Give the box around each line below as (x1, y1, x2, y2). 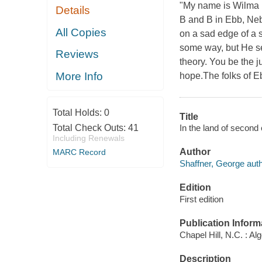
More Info (56, 70, 104, 82)
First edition (179, 194, 223, 204)
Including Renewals (52, 133, 125, 143)
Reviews (56, 48, 99, 61)
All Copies (56, 26, 107, 39)
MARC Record (52, 147, 106, 157)
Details (56, 4, 91, 17)
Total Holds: (52, 108, 104, 118)
